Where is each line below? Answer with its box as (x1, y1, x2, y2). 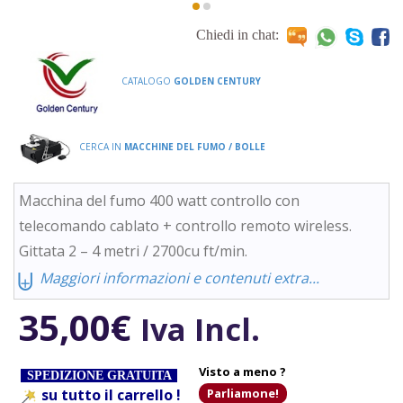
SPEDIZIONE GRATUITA (21, 369, 177, 383)
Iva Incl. (140, 309, 268, 351)
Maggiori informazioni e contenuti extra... (40, 267, 319, 288)
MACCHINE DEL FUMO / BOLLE (124, 140, 265, 154)
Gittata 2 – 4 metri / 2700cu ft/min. (19, 240, 247, 261)
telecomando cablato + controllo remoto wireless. (19, 215, 352, 236)
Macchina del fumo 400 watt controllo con (19, 190, 300, 210)
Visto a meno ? (199, 363, 286, 381)
